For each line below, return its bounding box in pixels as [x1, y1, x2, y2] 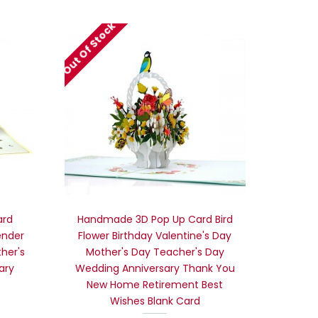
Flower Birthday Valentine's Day [78, 228, 232, 243]
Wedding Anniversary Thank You [75, 261, 235, 275]
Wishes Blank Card [109, 293, 200, 308]
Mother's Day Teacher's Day [85, 244, 224, 259]
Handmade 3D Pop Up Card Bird [77, 212, 233, 226]
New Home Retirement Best [87, 277, 224, 292]
